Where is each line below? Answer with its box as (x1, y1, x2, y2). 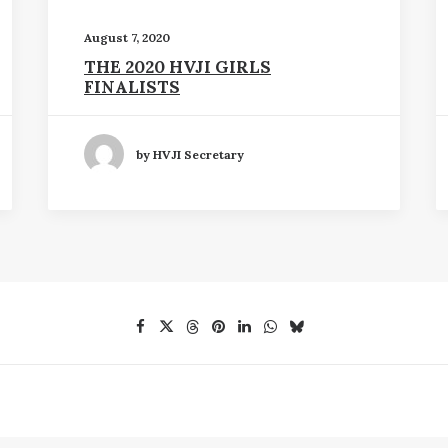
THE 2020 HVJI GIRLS (84, 56, 271, 78)
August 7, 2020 (84, 30, 170, 45)
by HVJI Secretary (136, 146, 244, 162)
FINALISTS (84, 76, 180, 98)
